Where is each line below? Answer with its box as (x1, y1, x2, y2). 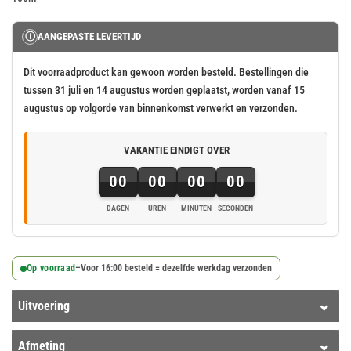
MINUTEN (181, 204, 212, 213)
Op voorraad (27, 262, 76, 274)
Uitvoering (18, 299, 70, 314)
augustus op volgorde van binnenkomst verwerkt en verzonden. (24, 102, 298, 115)
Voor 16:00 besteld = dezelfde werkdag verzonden (81, 262, 273, 274)
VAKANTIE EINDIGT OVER (124, 144, 230, 157)
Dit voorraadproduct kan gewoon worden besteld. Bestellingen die (24, 66, 309, 79)
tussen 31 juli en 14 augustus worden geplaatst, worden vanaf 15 (24, 84, 305, 97)
